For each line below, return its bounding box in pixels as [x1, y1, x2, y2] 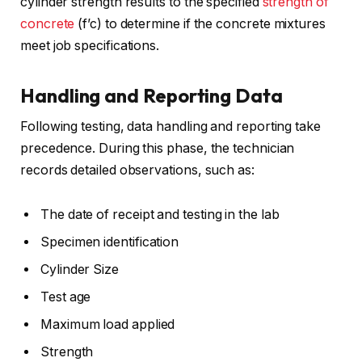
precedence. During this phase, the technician [20, 140, 295, 156]
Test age [40, 289, 91, 305]
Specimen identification [40, 234, 179, 250]
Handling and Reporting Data [20, 82, 283, 107]
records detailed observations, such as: [20, 162, 255, 178]
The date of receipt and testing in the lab [40, 207, 280, 223]
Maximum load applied [40, 317, 175, 333]
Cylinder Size [40, 262, 119, 278]
